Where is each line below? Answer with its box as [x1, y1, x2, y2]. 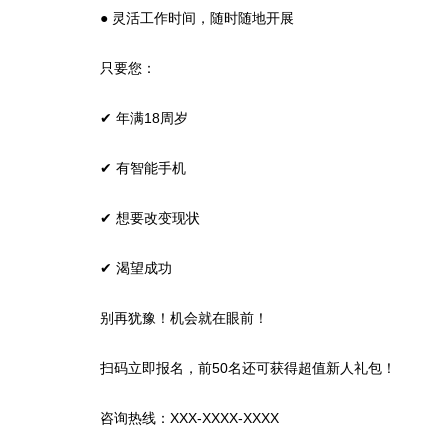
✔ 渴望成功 [100, 260, 172, 276]
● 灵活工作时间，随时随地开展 [100, 10, 294, 26]
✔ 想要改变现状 [100, 210, 200, 226]
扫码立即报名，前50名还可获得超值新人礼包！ [100, 360, 396, 376]
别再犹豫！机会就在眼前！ [100, 310, 268, 326]
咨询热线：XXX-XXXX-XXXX [100, 410, 279, 426]
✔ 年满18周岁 [100, 110, 188, 126]
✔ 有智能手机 [100, 160, 186, 176]
